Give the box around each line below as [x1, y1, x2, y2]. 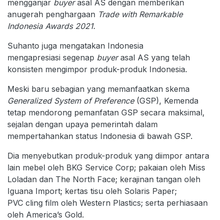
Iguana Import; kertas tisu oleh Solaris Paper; [7, 186, 177, 196]
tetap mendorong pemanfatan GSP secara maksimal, [7, 108, 205, 117]
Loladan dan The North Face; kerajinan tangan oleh [7, 174, 200, 184]
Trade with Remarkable [98, 9, 183, 19]
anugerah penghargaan [7, 9, 98, 19]
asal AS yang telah [118, 53, 190, 62]
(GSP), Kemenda [134, 96, 198, 106]
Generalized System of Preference [7, 96, 134, 106]
